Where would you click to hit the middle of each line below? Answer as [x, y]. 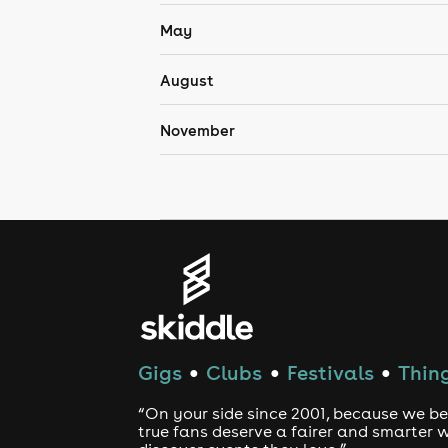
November [197, 130]
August [187, 80]
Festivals [330, 373]
